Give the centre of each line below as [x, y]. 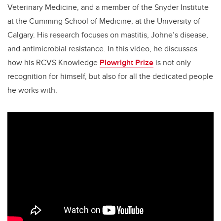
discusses [181, 49]
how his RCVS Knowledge [54, 63]
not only [177, 63]
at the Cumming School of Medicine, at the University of [104, 21]
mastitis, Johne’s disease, [165, 35]
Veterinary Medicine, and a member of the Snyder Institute [108, 7]
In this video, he [136, 49]
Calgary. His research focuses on [64, 35]
